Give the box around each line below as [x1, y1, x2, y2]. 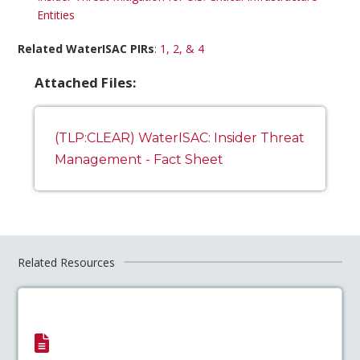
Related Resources [18, 254, 116, 270]
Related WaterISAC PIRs [18, 40, 155, 56]
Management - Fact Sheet [54, 151, 223, 167]
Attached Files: [34, 72, 137, 92]
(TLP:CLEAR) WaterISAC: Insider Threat [54, 129, 305, 145]
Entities [36, 7, 75, 23]
